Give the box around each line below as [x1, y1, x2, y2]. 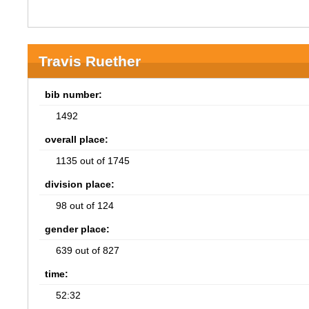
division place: [45, 179, 115, 190]
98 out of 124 [56, 200, 114, 211]
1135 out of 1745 [56, 155, 130, 166]
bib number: [45, 89, 103, 100]
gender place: [45, 223, 110, 235]
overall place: [45, 134, 109, 145]
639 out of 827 [56, 245, 120, 256]
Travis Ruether [39, 53, 141, 69]
